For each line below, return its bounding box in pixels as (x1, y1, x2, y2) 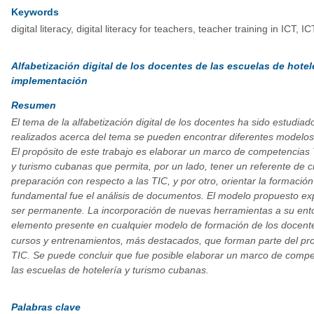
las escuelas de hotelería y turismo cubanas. (11, 264, 209, 276)
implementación (11, 74, 88, 86)
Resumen (11, 100, 56, 111)
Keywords (11, 6, 59, 18)
